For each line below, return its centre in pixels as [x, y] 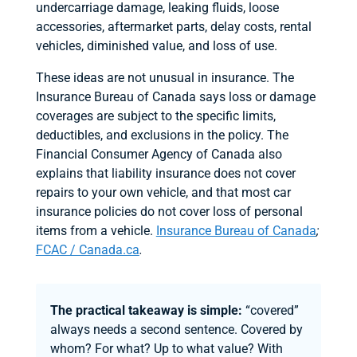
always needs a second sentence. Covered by [176, 329]
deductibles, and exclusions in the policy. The [162, 135]
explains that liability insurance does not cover [165, 173]
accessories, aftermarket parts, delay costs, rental [173, 26]
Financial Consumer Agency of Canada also [159, 154]
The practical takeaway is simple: [146, 310]
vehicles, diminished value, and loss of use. [156, 45]
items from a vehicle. [96, 230]
